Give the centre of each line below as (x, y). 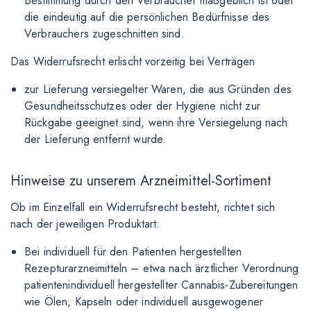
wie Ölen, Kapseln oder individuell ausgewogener (144, 302)
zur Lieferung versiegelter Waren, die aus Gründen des (158, 89)
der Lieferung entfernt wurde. (95, 139)
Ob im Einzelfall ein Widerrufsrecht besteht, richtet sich (143, 207)
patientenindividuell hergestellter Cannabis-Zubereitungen (161, 285)
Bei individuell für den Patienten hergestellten (133, 252)
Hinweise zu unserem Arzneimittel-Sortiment (141, 181)
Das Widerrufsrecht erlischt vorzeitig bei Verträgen (133, 61)
